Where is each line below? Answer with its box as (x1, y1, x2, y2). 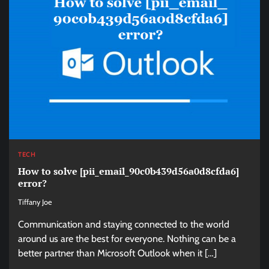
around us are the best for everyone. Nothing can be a (18, 233, 236, 245)
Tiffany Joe (18, 198, 52, 207)
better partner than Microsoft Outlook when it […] (18, 247, 217, 259)
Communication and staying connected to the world (18, 219, 229, 231)
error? (18, 177, 47, 190)
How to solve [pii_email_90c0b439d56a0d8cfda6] (18, 165, 239, 178)
